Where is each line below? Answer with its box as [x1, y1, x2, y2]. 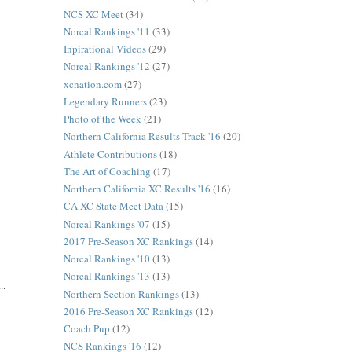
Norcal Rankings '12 [63, 59, 150, 74]
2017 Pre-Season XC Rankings [63, 233, 193, 248]
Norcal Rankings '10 [63, 251, 150, 266]
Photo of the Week [63, 112, 141, 126]
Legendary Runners [63, 93, 147, 108]
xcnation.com [63, 76, 122, 91]
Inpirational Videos [63, 42, 146, 57]
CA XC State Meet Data [63, 199, 163, 214]
